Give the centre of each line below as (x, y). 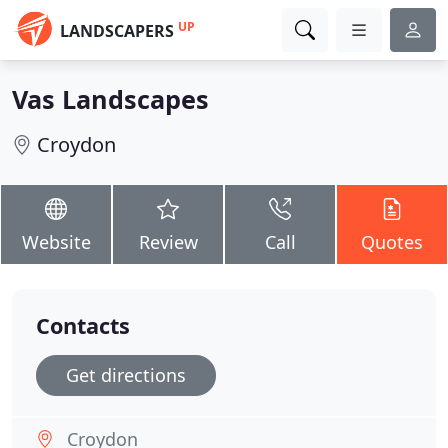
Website (56, 242)
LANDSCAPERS (117, 31)
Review (168, 242)
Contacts (83, 325)
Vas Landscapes (110, 99)
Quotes (392, 242)
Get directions (126, 375)
